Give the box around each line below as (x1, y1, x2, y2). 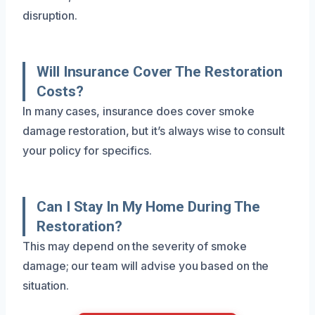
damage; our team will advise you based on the (22, 258, 269, 273)
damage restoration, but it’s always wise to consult (22, 123, 285, 138)
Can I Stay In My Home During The (37, 198, 260, 215)
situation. (22, 278, 70, 292)
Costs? (37, 82, 84, 100)
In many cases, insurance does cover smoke (22, 103, 255, 118)
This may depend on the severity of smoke (22, 238, 247, 253)
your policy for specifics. (22, 143, 152, 157)
